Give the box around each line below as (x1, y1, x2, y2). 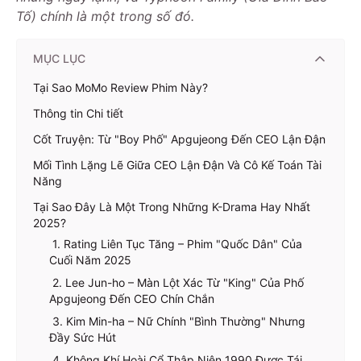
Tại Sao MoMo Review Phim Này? (33, 80, 208, 94)
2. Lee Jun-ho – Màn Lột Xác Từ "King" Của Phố (49, 275, 304, 289)
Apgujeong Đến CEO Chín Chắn (49, 291, 214, 305)
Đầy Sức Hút (49, 330, 116, 344)
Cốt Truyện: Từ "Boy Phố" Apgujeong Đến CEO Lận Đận (33, 131, 326, 146)
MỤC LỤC (33, 51, 85, 65)
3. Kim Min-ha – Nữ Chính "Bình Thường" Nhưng (49, 313, 305, 328)
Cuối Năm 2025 (49, 252, 131, 267)
